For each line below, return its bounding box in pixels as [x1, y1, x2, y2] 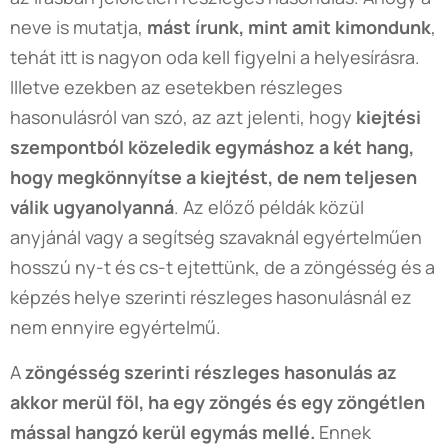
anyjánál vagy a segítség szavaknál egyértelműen [10, 224, 422, 249]
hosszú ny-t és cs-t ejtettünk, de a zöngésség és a [10, 254, 435, 279]
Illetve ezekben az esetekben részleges [10, 74, 342, 99]
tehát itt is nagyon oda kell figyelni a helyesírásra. [10, 44, 420, 69]
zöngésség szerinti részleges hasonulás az [25, 359, 397, 384]
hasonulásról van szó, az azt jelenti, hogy [10, 104, 356, 129]
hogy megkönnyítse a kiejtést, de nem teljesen [10, 164, 417, 189]
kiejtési [356, 104, 421, 129]
